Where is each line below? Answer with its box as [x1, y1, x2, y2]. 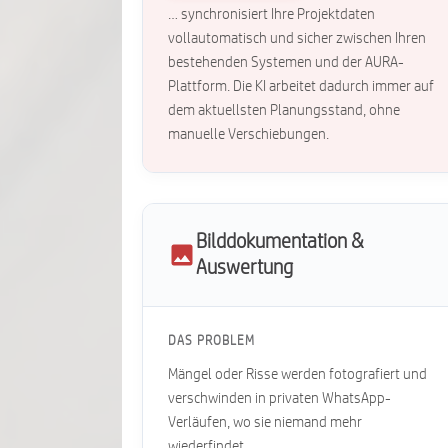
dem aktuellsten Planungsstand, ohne [168, 103, 400, 118]
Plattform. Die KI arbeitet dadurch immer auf [168, 79, 434, 94]
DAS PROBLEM [168, 335, 255, 347]
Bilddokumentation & [196, 232, 364, 252]
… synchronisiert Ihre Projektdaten [168, 7, 375, 22]
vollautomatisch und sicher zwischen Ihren [168, 31, 426, 46]
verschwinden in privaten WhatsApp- [168, 391, 391, 406]
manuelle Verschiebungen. [168, 127, 329, 142]
